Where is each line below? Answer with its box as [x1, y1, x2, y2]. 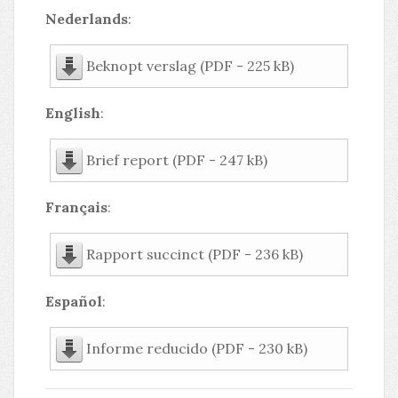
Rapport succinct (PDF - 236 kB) [86, 245, 303, 263]
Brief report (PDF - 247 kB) [86, 151, 267, 169]
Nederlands [45, 10, 128, 28]
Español [45, 292, 102, 310]
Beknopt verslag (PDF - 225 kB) [86, 57, 294, 75]
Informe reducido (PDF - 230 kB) [86, 339, 307, 357]
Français [45, 198, 107, 216]
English [45, 104, 100, 122]
